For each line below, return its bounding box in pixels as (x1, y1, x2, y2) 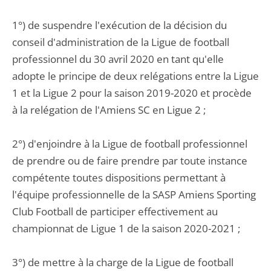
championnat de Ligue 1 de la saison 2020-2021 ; (12, 221, 240, 235)
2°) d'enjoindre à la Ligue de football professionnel (12, 137, 247, 151)
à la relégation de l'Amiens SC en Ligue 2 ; (12, 103, 206, 117)
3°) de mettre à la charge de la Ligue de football (12, 255, 233, 269)
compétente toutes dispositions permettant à (12, 171, 226, 184)
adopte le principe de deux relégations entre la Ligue (12, 69, 259, 83)
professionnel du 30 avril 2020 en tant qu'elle (12, 52, 224, 66)
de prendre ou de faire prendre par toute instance (12, 154, 247, 168)
